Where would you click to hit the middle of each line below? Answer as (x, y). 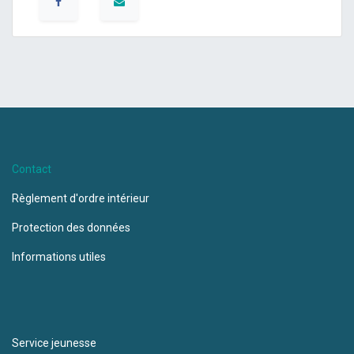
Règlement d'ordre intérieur (81, 198)
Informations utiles (60, 256)
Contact (32, 169)
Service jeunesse (54, 343)
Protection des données (73, 227)
